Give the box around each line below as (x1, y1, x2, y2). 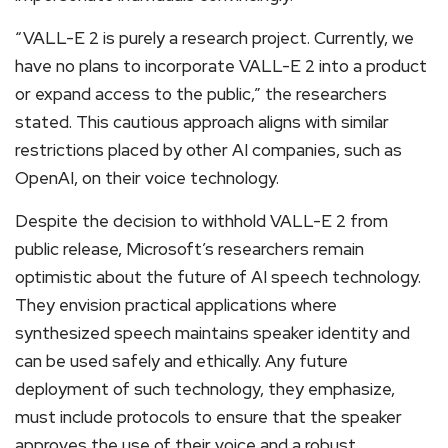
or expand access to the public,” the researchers (15, 83, 387, 106)
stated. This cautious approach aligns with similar (15, 111, 389, 134)
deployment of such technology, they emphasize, (15, 378, 395, 401)
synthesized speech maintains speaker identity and (15, 322, 410, 345)
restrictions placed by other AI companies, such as (15, 139, 402, 162)
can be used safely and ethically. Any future (15, 350, 348, 373)
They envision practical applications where (15, 294, 337, 317)
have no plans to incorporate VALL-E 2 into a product (15, 55, 427, 78)
